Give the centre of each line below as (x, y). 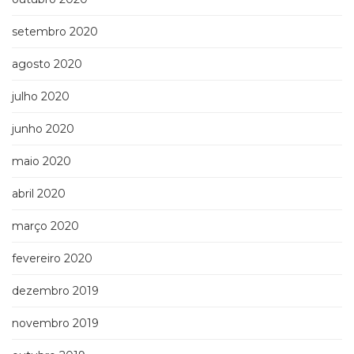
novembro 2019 (55, 324)
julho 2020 (41, 97)
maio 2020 (41, 162)
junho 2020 (43, 129)
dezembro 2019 (55, 291)
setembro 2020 (55, 32)
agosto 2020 (47, 64)
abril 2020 (39, 194)
